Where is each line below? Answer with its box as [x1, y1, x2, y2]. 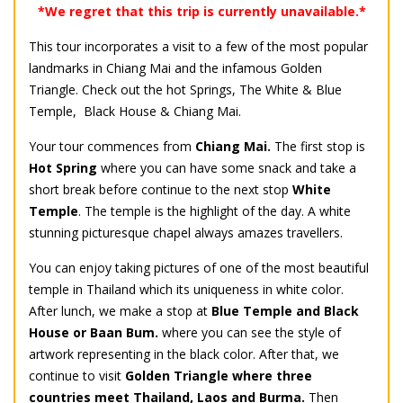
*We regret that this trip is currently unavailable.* [37, 3, 366, 21]
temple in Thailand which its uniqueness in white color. [29, 281, 344, 299]
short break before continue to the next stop [29, 181, 292, 199]
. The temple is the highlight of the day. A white [78, 202, 351, 220]
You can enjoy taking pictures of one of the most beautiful [29, 259, 369, 277]
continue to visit [29, 367, 125, 385]
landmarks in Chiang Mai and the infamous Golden [29, 59, 322, 77]
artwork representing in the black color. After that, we [29, 345, 339, 363]
